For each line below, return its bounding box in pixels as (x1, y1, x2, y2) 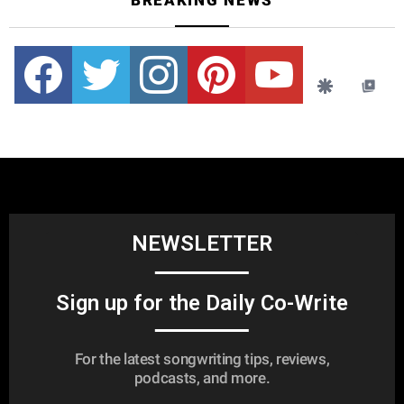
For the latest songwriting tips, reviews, (74, 350, 330, 368)
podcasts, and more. (133, 369, 271, 387)
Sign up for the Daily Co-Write (56, 290, 348, 316)
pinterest (223, 41, 266, 54)
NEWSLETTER (132, 231, 272, 256)
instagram (165, 41, 215, 54)
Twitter (107, 41, 140, 54)
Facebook (50, 41, 99, 54)
